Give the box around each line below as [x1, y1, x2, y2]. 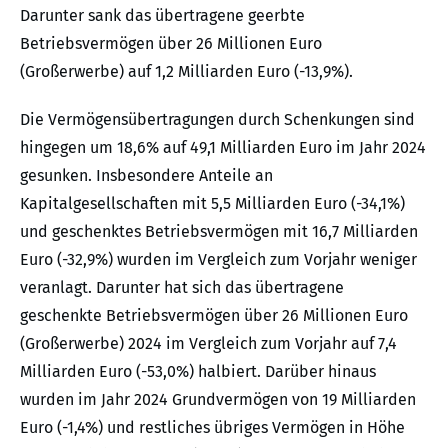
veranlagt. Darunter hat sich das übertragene [20, 277, 344, 297]
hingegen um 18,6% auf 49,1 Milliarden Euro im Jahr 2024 [20, 137, 426, 157]
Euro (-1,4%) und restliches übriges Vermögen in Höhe [20, 417, 405, 437]
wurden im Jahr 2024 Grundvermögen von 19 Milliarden [20, 389, 416, 409]
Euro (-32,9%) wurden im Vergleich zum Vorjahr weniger [20, 249, 417, 269]
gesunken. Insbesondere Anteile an [20, 165, 273, 185]
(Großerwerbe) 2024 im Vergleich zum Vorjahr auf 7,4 [20, 333, 397, 353]
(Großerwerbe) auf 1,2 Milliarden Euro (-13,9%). [20, 61, 353, 81]
